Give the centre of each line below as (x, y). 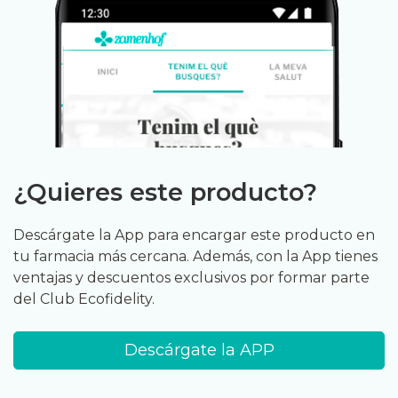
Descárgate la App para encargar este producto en (194, 235)
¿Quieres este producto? (165, 192)
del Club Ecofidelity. (84, 298)
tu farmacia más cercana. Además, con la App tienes (195, 256)
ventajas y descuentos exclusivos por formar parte (191, 277)
